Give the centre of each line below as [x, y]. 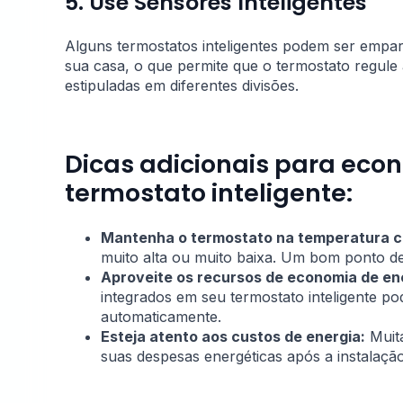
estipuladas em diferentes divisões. [182, 86]
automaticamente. [161, 317]
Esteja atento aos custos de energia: [233, 337]
